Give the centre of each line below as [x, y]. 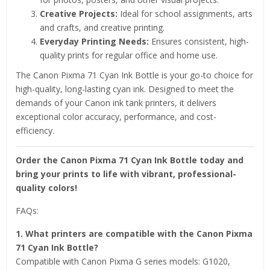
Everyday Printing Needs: [94, 41]
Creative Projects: [79, 13]
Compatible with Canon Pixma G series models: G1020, [123, 261]
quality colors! [46, 187]
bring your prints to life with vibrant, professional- [126, 174]
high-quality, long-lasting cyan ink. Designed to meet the [125, 89]
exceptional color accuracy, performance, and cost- [116, 116]
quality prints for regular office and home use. [129, 55]
